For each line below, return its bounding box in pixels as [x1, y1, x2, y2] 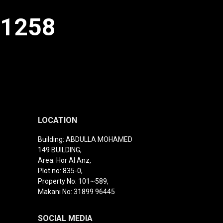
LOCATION [38, 115, 77, 125]
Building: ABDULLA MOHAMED [38, 135, 132, 144]
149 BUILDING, [38, 146, 82, 154]
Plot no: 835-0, [38, 167, 83, 175]
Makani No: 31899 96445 [38, 188, 115, 196]
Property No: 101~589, [38, 177, 109, 186]
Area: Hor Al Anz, [38, 156, 91, 165]
